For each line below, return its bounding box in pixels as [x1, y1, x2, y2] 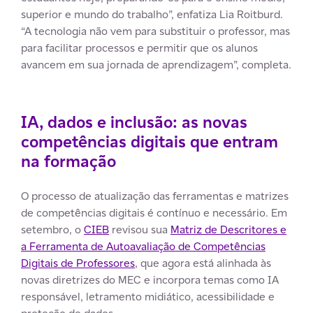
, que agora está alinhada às [135, 255, 271, 270]
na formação [21, 150, 116, 172]
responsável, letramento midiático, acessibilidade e [21, 289, 275, 304]
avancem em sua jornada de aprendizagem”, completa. [21, 57, 291, 72]
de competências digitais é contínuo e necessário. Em [21, 205, 287, 220]
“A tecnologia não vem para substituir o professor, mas [21, 23, 290, 38]
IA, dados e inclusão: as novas [21, 110, 247, 133]
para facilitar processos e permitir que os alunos [21, 40, 258, 55]
